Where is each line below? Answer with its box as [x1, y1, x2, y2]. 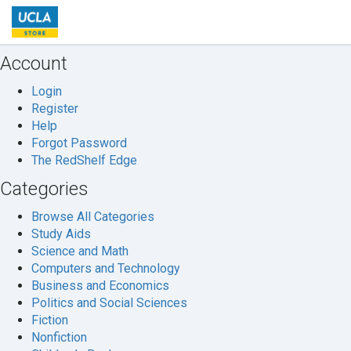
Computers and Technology [31, 261, 180, 276]
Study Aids [31, 226, 91, 241]
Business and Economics [31, 278, 169, 293]
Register [31, 101, 78, 116]
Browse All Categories [31, 209, 154, 224]
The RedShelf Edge [31, 153, 137, 168]
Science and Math [31, 244, 128, 259]
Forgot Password [31, 136, 127, 150]
